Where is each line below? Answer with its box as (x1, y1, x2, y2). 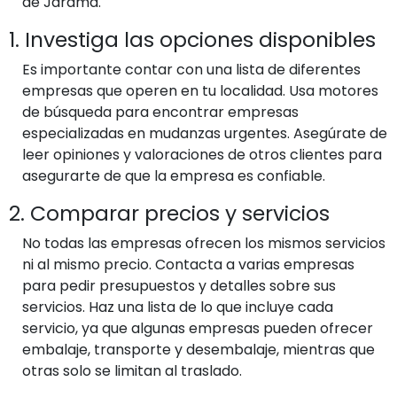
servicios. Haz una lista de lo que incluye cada (22, 296, 333, 317)
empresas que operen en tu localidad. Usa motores (22, 80, 378, 101)
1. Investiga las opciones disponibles (9, 24, 376, 54)
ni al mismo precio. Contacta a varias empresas (22, 253, 354, 275)
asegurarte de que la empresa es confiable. (22, 165, 325, 186)
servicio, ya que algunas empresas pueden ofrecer (22, 317, 373, 339)
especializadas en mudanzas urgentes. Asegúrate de (22, 122, 387, 144)
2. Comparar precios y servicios (9, 198, 330, 228)
